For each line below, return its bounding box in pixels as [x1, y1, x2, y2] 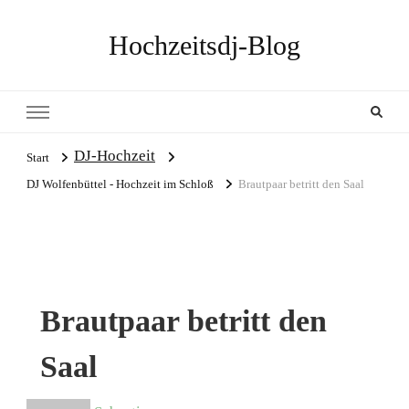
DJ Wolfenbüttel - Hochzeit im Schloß [26, 177, 214, 192]
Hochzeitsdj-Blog [109, 30, 300, 60]
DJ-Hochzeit [74, 147, 155, 164]
